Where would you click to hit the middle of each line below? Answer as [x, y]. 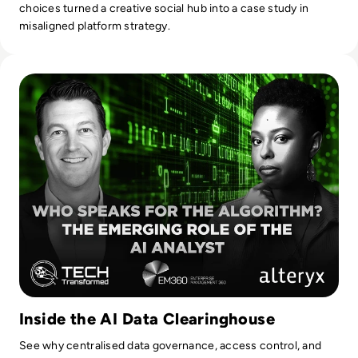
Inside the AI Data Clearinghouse [147, 318]
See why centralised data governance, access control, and [171, 345]
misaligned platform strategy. [95, 26]
